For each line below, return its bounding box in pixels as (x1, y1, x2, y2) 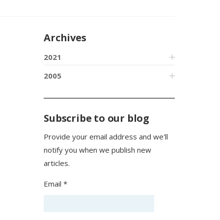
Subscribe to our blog (44, 111, 150, 125)
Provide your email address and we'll (44, 132, 168, 141)
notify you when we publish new (44, 145, 152, 155)
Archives (44, 31, 86, 44)
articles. (44, 158, 70, 168)
